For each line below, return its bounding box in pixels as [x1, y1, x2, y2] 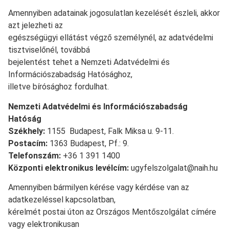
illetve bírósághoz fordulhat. [8, 82, 109, 92]
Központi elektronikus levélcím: [8, 163, 129, 173]
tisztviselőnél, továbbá [8, 45, 90, 55]
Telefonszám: [8, 150, 61, 161]
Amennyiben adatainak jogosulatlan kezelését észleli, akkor [8, 8, 220, 18]
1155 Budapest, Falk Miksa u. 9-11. [45, 126, 174, 136]
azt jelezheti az [8, 20, 63, 31]
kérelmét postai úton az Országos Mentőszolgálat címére [8, 207, 216, 217]
